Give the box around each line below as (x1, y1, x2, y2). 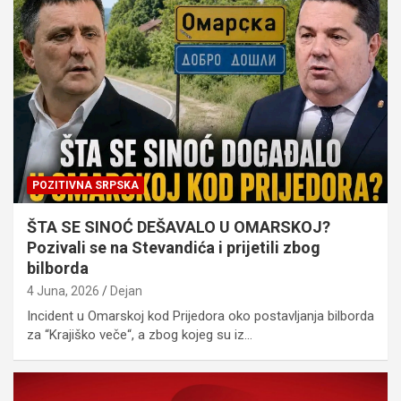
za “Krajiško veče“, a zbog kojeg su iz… (27, 326, 252, 343)
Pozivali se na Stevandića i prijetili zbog (27, 237, 320, 257)
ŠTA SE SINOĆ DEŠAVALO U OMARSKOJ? (27, 217, 330, 236)
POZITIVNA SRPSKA (32, 178, 139, 192)
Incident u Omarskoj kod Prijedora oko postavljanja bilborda (27, 307, 374, 324)
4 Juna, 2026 (27, 283, 99, 298)
